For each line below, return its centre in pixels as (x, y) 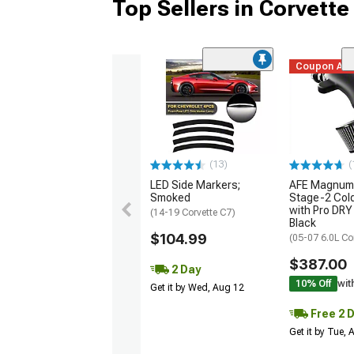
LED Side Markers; (195, 185)
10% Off (313, 283)
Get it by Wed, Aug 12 (197, 287)
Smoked (170, 197)
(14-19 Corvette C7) (193, 212)
